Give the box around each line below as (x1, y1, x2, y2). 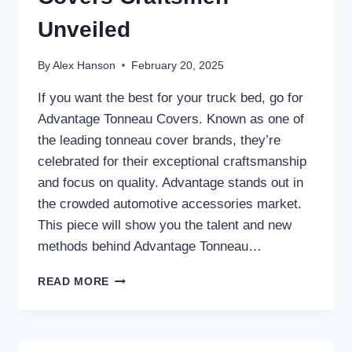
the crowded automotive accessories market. (38, 196, 302, 211)
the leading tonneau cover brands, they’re (38, 132, 280, 148)
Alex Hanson (53, 59, 116, 71)
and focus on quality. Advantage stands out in (38, 174, 303, 190)
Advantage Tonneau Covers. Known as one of (38, 111, 304, 126)
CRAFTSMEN (108, 321, 183, 333)
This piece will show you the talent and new (38, 217, 291, 233)
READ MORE (38, 275, 110, 288)
